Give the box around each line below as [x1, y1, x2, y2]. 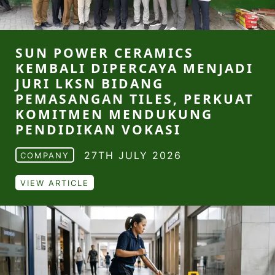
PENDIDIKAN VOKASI [15, 121, 181, 138]
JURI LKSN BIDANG [15, 75, 164, 92]
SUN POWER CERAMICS [15, 44, 194, 61]
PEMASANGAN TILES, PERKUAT [15, 90, 254, 107]
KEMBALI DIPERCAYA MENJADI [15, 60, 254, 77]
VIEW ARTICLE [20, 178, 89, 188]
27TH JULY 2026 [84, 149, 182, 161]
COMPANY [20, 150, 69, 160]
